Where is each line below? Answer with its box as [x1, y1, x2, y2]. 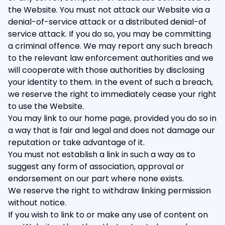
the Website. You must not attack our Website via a [8, 4, 210, 16]
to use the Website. [8, 100, 84, 112]
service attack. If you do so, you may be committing [8, 28, 211, 40]
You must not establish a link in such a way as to [8, 149, 195, 160]
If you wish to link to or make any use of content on [8, 209, 208, 220]
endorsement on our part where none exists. [8, 173, 184, 184]
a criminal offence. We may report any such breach [8, 40, 212, 52]
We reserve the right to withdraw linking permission [8, 185, 211, 196]
